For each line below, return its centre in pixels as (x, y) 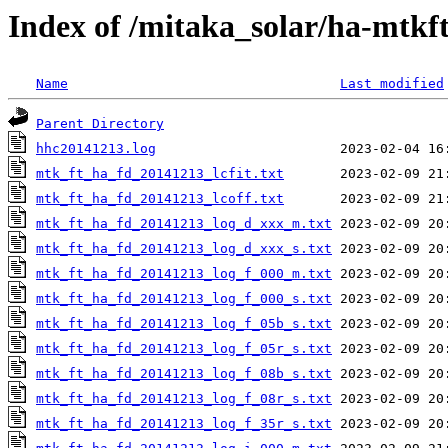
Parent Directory (100, 124)
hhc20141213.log (96, 149)
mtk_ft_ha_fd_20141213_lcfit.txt (160, 174)
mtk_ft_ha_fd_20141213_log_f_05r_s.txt (184, 349)
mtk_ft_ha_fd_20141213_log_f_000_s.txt (184, 299)
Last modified (392, 84)
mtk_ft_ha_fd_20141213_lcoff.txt (160, 199)
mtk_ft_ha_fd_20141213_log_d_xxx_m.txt (184, 224)
